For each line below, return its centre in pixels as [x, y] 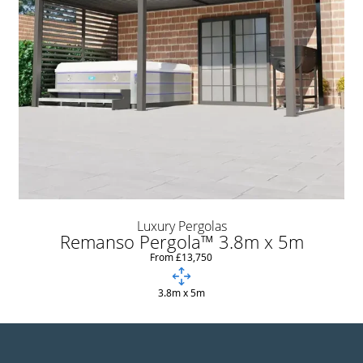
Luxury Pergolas [181, 226]
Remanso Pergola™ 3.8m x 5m [181, 242]
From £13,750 [181, 258]
